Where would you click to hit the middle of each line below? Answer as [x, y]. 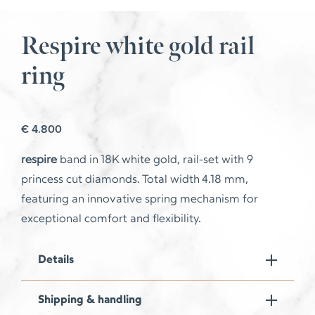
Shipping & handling [90, 300]
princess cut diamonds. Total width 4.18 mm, [135, 180]
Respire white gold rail [138, 47]
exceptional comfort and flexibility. [111, 219]
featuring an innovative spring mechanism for [139, 200]
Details [56, 260]
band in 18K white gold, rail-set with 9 [155, 160]
